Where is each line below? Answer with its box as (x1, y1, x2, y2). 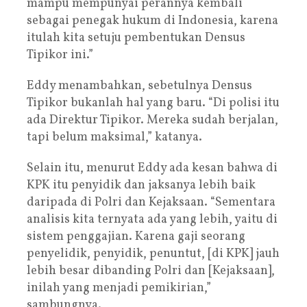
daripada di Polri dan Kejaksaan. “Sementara (27, 193, 275, 211)
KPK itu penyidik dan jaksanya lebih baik (27, 176, 256, 194)
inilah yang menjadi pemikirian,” (27, 279, 211, 297)
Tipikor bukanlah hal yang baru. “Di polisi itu (27, 94, 280, 112)
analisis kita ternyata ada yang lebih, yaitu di (27, 210, 278, 228)
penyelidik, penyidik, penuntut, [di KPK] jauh (27, 245, 280, 262)
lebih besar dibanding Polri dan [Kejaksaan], (27, 262, 275, 280)
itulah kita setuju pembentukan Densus (27, 29, 245, 47)
